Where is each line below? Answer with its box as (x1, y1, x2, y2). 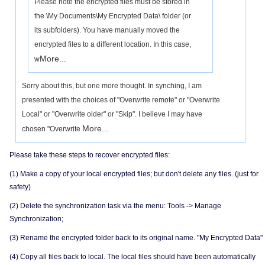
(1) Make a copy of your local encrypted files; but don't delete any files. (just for (9, 170, 258, 178)
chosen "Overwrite (22, 125, 82, 133)
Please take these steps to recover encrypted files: (9, 151, 170, 159)
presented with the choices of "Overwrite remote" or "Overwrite (22, 96, 220, 104)
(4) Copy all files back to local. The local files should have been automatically (9, 253, 256, 261)
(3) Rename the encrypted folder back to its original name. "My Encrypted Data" (9, 234, 263, 242)
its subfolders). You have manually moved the (34, 26, 180, 34)
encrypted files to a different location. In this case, (34, 40, 191, 49)
